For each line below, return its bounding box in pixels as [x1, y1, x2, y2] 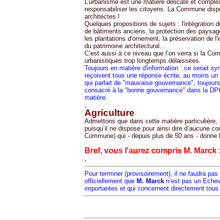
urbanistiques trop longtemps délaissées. [84, 57, 201, 64]
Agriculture [84, 108, 135, 118]
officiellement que [84, 177, 137, 185]
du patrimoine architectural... [84, 42, 165, 50]
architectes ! [84, 13, 120, 20]
